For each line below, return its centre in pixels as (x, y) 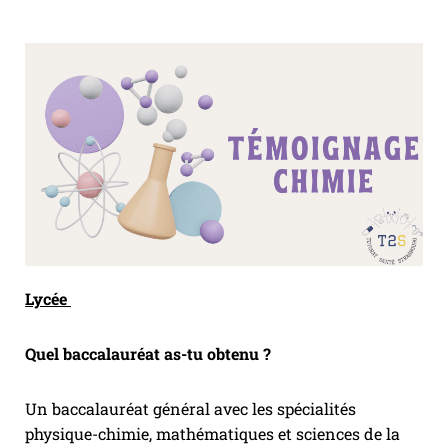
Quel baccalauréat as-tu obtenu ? (148, 354)
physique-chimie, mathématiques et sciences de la (212, 434)
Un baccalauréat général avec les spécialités (190, 409)
